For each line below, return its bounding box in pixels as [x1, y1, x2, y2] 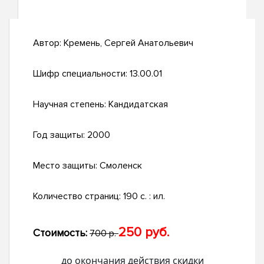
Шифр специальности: [33, 68, 130, 80]
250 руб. [118, 225, 169, 241]
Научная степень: [33, 98, 108, 111]
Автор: [33, 37, 64, 49]
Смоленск [100, 160, 142, 172]
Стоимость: [33, 226, 87, 240]
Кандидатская [108, 98, 168, 111]
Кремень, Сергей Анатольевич [64, 37, 193, 49]
